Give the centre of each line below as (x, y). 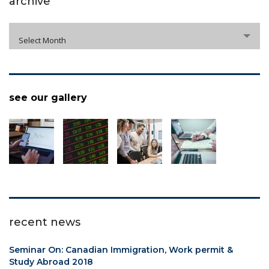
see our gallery (48, 98)
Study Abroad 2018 (51, 262)
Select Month (42, 40)
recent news (45, 222)
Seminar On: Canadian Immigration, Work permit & (121, 250)
